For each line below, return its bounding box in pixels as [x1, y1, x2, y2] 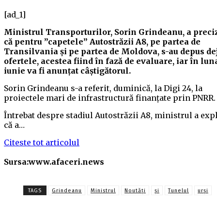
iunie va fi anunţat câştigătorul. [4, 66, 131, 76]
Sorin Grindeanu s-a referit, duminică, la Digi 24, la [4, 83, 202, 93]
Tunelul [168, 187, 189, 194]
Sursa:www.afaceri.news [4, 157, 104, 167]
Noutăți [124, 187, 146, 194]
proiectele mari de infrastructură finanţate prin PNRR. [4, 93, 216, 103]
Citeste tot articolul [4, 138, 79, 148]
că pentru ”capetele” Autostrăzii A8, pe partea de [4, 37, 201, 47]
